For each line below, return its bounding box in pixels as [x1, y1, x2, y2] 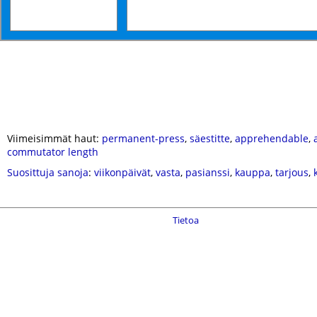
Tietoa [173, 214, 199, 226]
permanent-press [102, 132, 185, 145]
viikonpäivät [94, 166, 151, 179]
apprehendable [235, 132, 309, 145]
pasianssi [185, 166, 230, 179]
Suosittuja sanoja [7, 166, 88, 179]
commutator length [7, 145, 98, 158]
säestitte [190, 132, 230, 145]
